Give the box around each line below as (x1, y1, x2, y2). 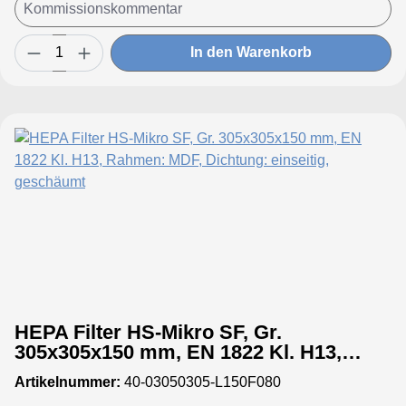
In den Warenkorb (190, 44, 312, 61)
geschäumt (14, 380, 118, 403)
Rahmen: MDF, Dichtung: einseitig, (14, 360, 252, 383)
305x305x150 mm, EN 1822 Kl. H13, (14, 340, 342, 363)
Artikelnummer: (14, 373, 121, 390)
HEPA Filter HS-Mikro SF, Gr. (14, 320, 282, 343)
